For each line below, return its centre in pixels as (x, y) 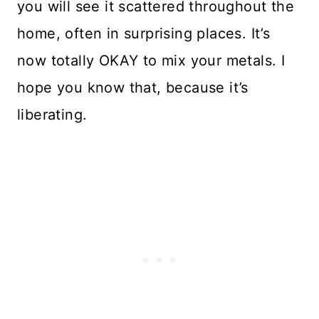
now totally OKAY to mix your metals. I (151, 61)
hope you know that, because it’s (133, 88)
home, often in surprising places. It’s (144, 34)
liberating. (52, 115)
